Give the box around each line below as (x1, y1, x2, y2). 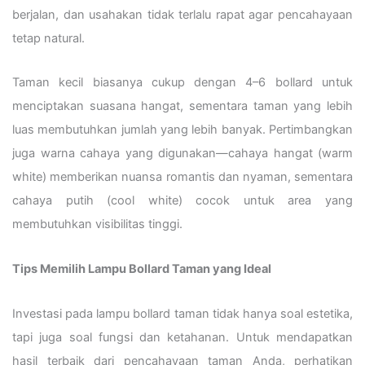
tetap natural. (12, 30, 85, 46)
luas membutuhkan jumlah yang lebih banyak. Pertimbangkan (12, 122, 353, 138)
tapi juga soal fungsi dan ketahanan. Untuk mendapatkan (12, 329, 353, 345)
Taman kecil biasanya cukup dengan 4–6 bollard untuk (12, 75, 353, 90)
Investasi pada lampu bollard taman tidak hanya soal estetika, (12, 306, 353, 321)
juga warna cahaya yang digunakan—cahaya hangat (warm (12, 146, 353, 161)
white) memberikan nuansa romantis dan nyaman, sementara (12, 169, 353, 185)
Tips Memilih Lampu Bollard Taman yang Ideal (12, 261, 271, 276)
